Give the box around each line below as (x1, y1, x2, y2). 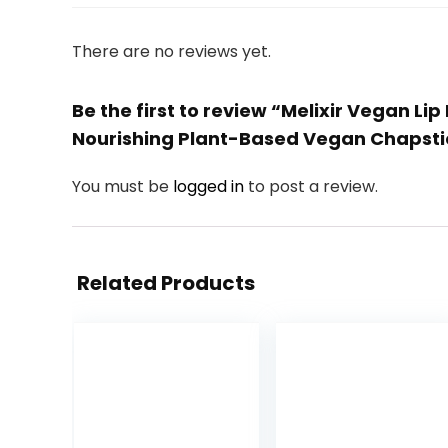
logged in (173, 175, 248, 198)
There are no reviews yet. (72, 40, 271, 63)
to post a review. (248, 175, 378, 198)
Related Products (77, 269, 255, 297)
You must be (72, 175, 173, 198)
